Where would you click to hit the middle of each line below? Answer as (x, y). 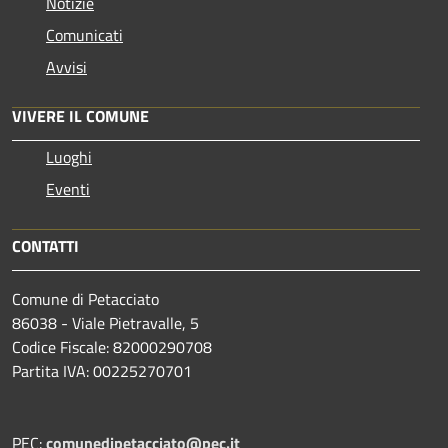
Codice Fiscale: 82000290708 (112, 346)
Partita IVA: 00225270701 (102, 370)
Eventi (68, 188)
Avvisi (66, 66)
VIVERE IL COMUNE (80, 115)
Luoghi (69, 156)
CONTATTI (45, 245)
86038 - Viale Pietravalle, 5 (105, 322)
